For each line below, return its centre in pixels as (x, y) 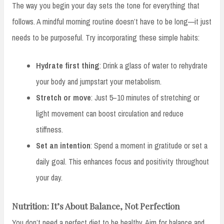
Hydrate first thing (68, 65)
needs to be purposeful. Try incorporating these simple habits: (106, 37)
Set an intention (63, 145)
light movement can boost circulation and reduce (110, 113)
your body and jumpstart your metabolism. (99, 81)
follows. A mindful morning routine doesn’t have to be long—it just (112, 21)
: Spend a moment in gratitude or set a (149, 145)
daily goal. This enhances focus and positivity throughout (122, 161)
